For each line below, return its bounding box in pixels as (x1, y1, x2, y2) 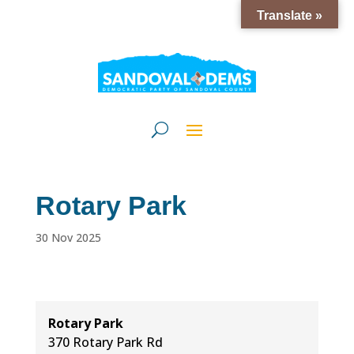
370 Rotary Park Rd (47, 333, 163, 351)
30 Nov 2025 (35, 230, 101, 245)
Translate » (257, 9, 322, 22)
